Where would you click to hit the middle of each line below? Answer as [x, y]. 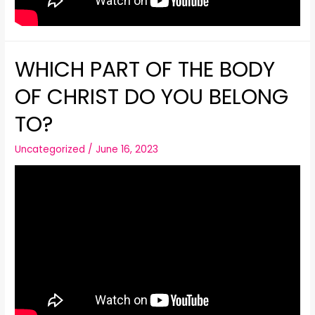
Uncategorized [50, 149]
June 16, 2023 [127, 149]
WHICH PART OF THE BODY [145, 69]
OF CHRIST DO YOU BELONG [152, 97]
